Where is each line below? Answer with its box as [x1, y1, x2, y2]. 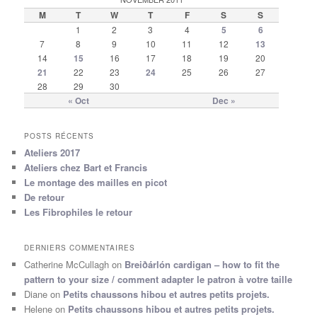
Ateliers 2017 [24, 146, 81, 160]
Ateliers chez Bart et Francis [24, 161, 148, 175]
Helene [24, 301, 53, 316]
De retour [24, 190, 65, 204]
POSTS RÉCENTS [24, 131, 95, 142]
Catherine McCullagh [24, 257, 110, 271]
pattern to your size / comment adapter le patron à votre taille [24, 272, 293, 286]
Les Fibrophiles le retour [24, 205, 133, 219]
